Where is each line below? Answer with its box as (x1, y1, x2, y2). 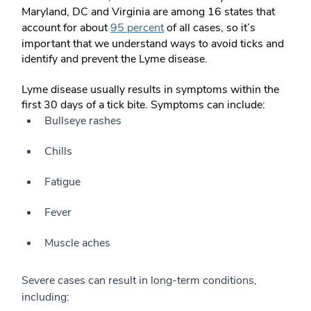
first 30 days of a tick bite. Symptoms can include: (22, 97, 265, 113)
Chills (44, 144, 72, 160)
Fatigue (44, 174, 81, 190)
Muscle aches (44, 235, 110, 251)
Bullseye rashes (44, 113, 121, 129)
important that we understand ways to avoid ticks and (22, 36, 284, 52)
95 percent (110, 20, 164, 36)
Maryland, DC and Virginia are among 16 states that (22, 4, 275, 20)
